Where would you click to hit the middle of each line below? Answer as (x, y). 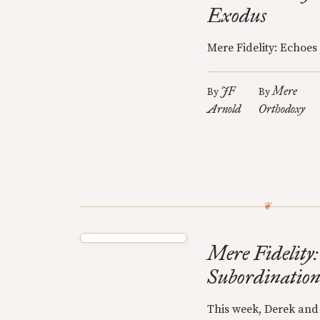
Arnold (224, 109)
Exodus (237, 15)
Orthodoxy (282, 109)
